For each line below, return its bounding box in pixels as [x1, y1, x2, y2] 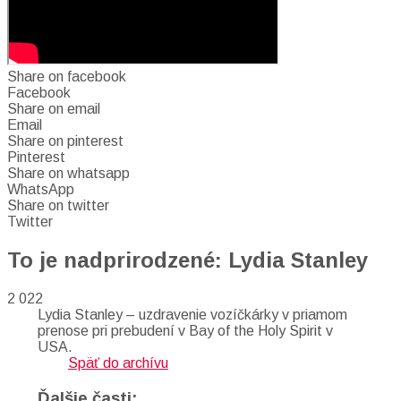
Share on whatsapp [7, 166, 130, 181]
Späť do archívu [68, 354, 168, 371]
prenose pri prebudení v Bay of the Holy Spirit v [38, 322, 333, 338]
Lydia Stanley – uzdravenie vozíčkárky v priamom [38, 306, 347, 322]
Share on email [7, 101, 100, 116]
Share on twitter [7, 198, 109, 213]
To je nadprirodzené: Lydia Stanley [7, 247, 368, 272]
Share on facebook [7, 69, 126, 84]
